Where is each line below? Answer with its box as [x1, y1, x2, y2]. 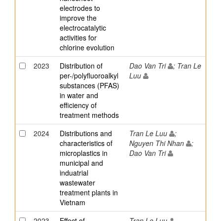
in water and [60, 90, 98, 101]
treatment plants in [60, 187, 118, 198]
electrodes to [60, 3, 100, 13]
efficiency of [60, 100, 97, 110]
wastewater [60, 178, 95, 188]
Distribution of [60, 61, 103, 71]
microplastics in [60, 148, 108, 158]
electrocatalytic [60, 23, 106, 33]
